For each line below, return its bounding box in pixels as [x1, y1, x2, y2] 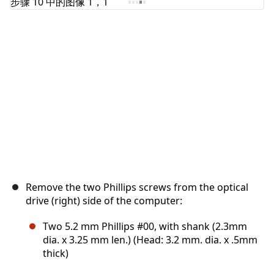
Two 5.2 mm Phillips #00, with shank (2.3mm [43, 220, 247, 234]
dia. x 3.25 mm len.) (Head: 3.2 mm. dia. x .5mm [43, 233, 257, 247]
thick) [43, 246, 68, 261]
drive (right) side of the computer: [26, 194, 182, 208]
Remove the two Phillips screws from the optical [26, 180, 248, 194]
